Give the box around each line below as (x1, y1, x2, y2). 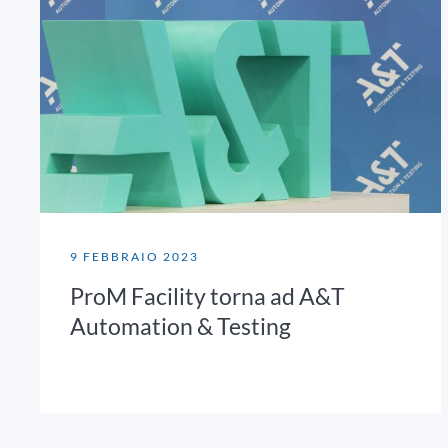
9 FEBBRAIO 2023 (70, 249, 199, 265)
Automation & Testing (70, 312, 291, 341)
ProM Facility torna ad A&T (70, 282, 345, 311)
